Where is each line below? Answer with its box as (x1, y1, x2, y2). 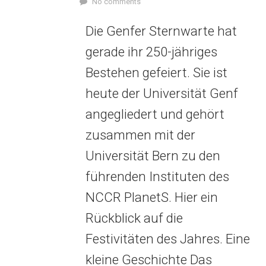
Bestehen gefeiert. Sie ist (85, 65, 227, 80)
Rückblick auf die (85, 210, 183, 226)
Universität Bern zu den (85, 148, 220, 163)
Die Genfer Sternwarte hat (85, 23, 237, 39)
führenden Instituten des (85, 169, 229, 184)
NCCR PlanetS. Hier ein (85, 189, 218, 205)
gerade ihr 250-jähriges (85, 44, 217, 59)
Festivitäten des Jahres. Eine (85, 231, 250, 246)
